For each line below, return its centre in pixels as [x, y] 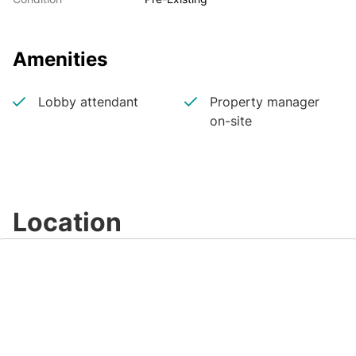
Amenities [60, 59]
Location [67, 222]
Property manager [264, 102]
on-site [230, 121]
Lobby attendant [88, 102]
